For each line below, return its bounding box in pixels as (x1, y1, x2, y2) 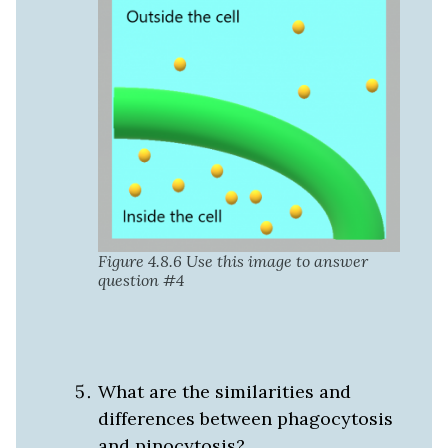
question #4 (97, 269, 184, 290)
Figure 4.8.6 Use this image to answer (97, 250, 368, 271)
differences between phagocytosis (97, 406, 393, 430)
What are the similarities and (97, 379, 351, 403)
